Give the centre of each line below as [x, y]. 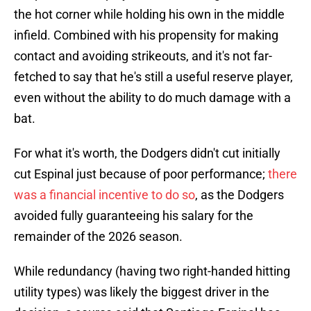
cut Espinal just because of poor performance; [141, 174]
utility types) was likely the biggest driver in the [142, 292]
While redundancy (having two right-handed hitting [152, 271]
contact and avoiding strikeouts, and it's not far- [143, 56]
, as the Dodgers [239, 195]
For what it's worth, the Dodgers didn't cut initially [147, 153]
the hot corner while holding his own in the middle [149, 15]
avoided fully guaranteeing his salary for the [134, 216]
